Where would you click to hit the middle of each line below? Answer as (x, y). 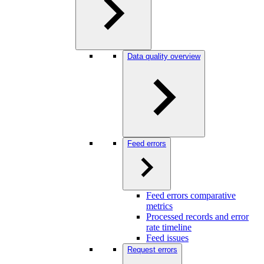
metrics (159, 206)
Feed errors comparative (191, 195)
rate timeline (169, 227)
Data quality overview (164, 56)
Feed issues (167, 238)
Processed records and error (197, 217)
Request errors (152, 250)
